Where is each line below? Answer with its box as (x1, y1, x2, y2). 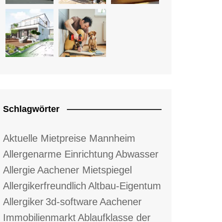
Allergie (3, 164, 35, 175)
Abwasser (115, 148, 159, 160)
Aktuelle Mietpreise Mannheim (3, 132, 135, 144)
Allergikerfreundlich (3, 180, 86, 191)
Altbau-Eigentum (88, 180, 161, 191)
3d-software (46, 196, 98, 207)
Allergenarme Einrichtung (3, 148, 113, 160)
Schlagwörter (3, 104, 59, 114)
